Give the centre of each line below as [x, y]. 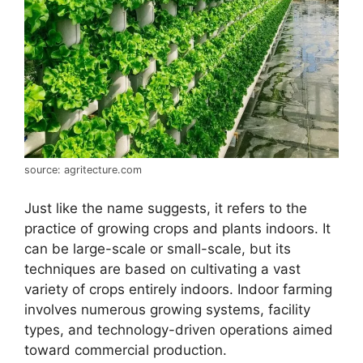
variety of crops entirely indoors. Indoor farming [178, 289]
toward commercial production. [126, 350]
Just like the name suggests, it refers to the [166, 208]
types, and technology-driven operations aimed [179, 329]
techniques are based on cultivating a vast [162, 269]
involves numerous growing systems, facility [167, 309]
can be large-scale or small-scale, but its [158, 248]
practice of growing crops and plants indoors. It [177, 228]
